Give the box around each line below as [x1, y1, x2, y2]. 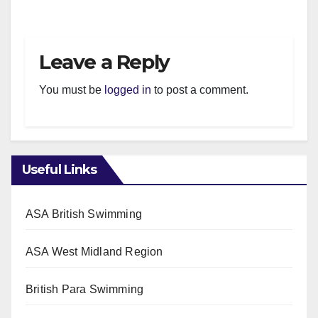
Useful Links [22, 161, 97, 177]
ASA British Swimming [26, 207, 142, 220]
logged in [104, 83, 151, 96]
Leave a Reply [39, 49, 170, 74]
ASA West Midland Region [26, 245, 163, 258]
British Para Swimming [26, 283, 144, 295]
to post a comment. [151, 83, 248, 96]
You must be [39, 83, 104, 96]
